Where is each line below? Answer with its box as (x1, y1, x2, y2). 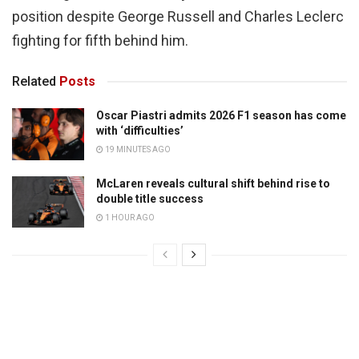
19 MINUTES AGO (103, 145, 171, 155)
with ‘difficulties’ (96, 124, 184, 138)
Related (12, 74, 56, 90)
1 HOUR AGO (103, 212, 155, 222)
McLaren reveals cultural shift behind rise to (96, 176, 330, 190)
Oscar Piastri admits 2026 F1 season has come (96, 109, 346, 123)
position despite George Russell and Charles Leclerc (12, 8, 344, 26)
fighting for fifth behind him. (12, 32, 188, 50)
